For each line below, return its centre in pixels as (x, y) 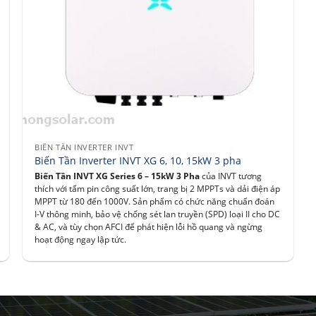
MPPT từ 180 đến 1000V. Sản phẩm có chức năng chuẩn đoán (155, 201)
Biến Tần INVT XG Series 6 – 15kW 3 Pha (117, 176)
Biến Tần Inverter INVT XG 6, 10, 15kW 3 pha (138, 161)
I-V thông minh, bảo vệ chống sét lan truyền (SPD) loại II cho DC (158, 214)
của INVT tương (231, 176)
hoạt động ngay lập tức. (81, 239)
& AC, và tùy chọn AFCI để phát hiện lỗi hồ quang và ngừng (149, 226)
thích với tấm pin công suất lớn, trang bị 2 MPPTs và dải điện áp (158, 188)
